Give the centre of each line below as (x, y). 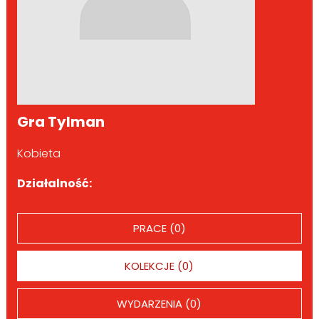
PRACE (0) (159, 228)
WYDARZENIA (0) (159, 303)
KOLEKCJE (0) (159, 266)
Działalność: (54, 183)
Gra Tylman (61, 121)
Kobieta (38, 153)
